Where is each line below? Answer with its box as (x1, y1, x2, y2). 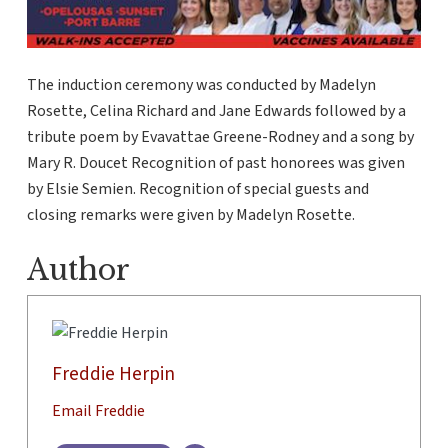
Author (26, 252, 130, 289)
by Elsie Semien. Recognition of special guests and (26, 178, 369, 201)
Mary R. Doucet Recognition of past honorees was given (26, 152, 405, 175)
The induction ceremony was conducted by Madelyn (26, 74, 376, 97)
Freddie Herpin (51, 360, 175, 389)
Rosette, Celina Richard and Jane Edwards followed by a (26, 100, 406, 123)
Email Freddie (51, 400, 145, 423)
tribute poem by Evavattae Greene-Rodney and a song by (26, 126, 414, 149)
